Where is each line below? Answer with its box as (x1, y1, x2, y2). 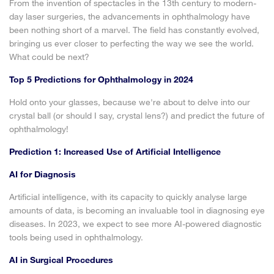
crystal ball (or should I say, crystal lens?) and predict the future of (9, 110, 264, 120)
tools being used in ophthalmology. (9, 232, 143, 242)
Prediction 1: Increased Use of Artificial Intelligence (9, 146, 221, 157)
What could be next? (9, 51, 89, 62)
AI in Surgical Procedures (9, 254, 113, 265)
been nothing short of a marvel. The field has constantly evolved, (9, 24, 259, 35)
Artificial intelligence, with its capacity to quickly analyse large (9, 191, 247, 202)
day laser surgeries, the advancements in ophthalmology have (9, 11, 250, 21)
